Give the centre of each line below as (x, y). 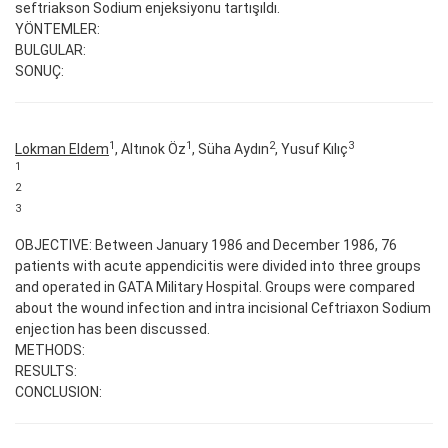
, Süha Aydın (230, 149)
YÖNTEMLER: (57, 28)
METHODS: (50, 350)
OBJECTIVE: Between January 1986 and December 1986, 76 (206, 245)
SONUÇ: (39, 70)
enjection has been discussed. (112, 329)
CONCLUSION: (58, 392)
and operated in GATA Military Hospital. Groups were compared (215, 287)
